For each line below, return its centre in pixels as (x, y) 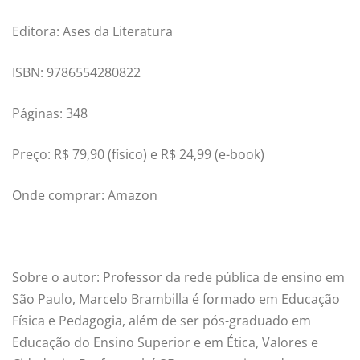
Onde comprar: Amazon (85, 196)
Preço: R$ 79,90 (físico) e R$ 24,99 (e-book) (138, 155)
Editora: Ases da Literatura (92, 32)
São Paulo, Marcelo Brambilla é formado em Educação (176, 299)
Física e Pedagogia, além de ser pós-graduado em (162, 321)
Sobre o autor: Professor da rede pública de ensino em (178, 278)
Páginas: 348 (50, 114)
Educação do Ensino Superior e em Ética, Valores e (165, 343)
